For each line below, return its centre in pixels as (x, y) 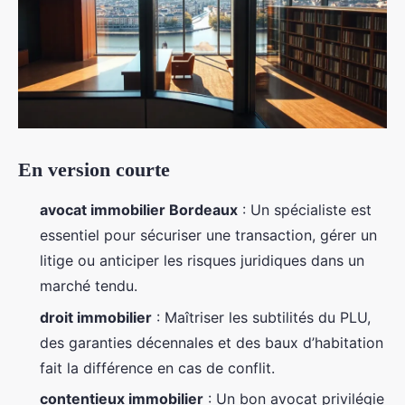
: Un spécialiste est (305, 210)
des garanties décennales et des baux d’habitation (212, 342)
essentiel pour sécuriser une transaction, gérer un (208, 235)
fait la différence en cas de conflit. (157, 367)
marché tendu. (89, 286)
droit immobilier (96, 317)
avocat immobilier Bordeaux (139, 210)
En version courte (94, 170)
